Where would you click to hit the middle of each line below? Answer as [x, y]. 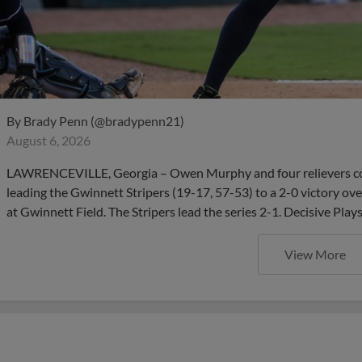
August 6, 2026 [48, 140]
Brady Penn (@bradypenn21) [104, 121]
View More [315, 254]
